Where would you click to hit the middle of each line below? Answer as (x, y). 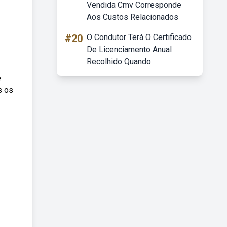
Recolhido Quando (119, 62)
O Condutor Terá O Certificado (139, 37)
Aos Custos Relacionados (133, 17)
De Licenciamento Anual (129, 49)
